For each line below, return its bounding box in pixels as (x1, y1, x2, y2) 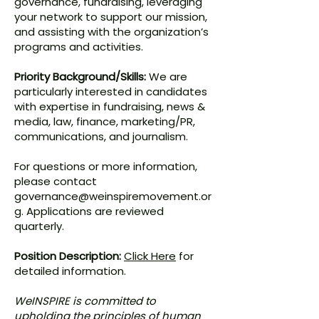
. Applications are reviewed (21, 204, 164, 219)
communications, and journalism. (14, 129, 188, 144)
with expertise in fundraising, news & (14, 99, 205, 114)
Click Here (124, 249, 176, 263)
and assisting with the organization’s (14, 24, 209, 39)
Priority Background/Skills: (14, 69, 146, 84)
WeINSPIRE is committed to (14, 293, 156, 308)
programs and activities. (14, 39, 143, 54)
